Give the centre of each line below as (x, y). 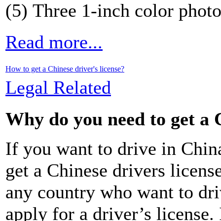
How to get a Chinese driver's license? (65, 69)
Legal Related (58, 87)
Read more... (54, 42)
